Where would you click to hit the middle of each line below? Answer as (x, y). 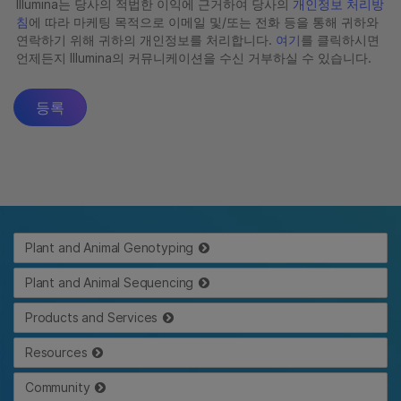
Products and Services (92, 317)
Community (58, 387)
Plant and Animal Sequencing (110, 282)
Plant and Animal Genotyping (110, 247)
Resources (56, 352)
